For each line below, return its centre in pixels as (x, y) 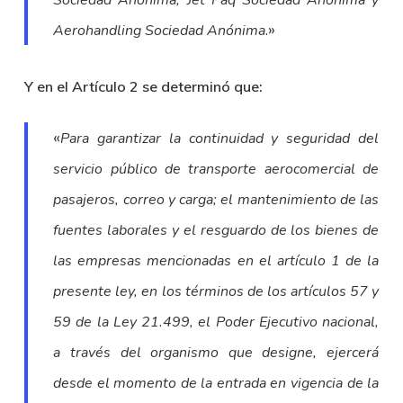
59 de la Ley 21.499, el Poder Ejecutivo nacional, (216, 322)
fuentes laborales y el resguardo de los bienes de (216, 230)
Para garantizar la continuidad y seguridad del (220, 139)
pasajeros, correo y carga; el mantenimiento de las (216, 200)
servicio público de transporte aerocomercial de (216, 169)
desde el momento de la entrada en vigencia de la (216, 383)
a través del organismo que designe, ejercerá (216, 353)
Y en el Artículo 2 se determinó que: (143, 86)
